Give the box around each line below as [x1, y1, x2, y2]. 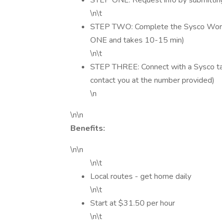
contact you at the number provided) [90, 75, 215, 86]
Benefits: [70, 123, 105, 134]
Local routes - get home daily [90, 171, 191, 182]
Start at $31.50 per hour [90, 198, 175, 209]
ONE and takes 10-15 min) [90, 35, 184, 46]
